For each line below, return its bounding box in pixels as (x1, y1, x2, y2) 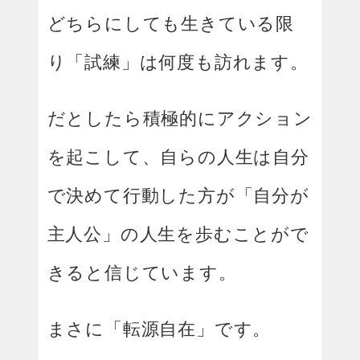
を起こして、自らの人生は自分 (47, 145, 309, 167)
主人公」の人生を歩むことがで (47, 223, 309, 244)
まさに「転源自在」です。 (47, 317, 272, 339)
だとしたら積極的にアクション (47, 107, 313, 129)
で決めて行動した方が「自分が (47, 184, 309, 206)
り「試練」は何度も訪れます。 (47, 51, 309, 72)
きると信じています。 (47, 261, 237, 283)
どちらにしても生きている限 (47, 12, 294, 34)
